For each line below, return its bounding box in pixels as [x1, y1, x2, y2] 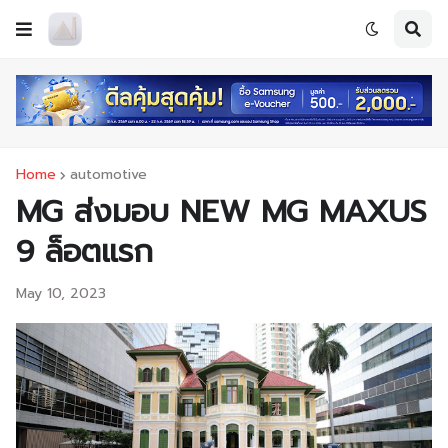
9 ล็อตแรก [16, 228, 153, 276]
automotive [70, 164, 147, 186]
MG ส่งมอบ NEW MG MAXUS [16, 188, 427, 236]
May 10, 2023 [16, 283, 106, 305]
